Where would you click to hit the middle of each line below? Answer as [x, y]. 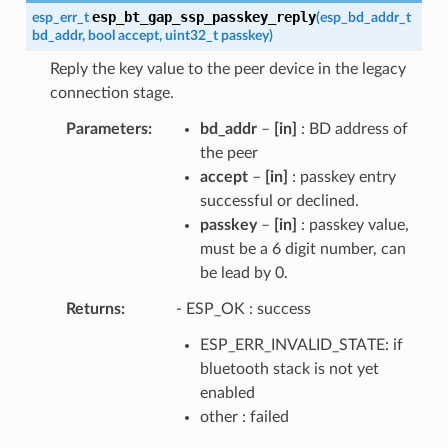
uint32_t [191, 35]
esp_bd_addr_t [365, 17]
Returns [93, 308]
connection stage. [111, 92]
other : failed [244, 416]
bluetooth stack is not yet [289, 368]
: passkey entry [341, 176]
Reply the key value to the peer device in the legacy [227, 68]
